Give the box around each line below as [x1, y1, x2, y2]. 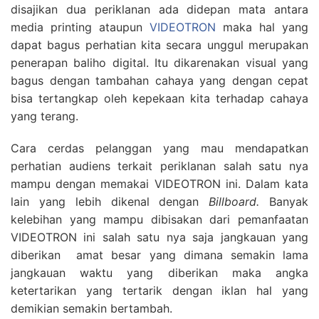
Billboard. [209, 194, 270, 209]
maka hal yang [216, 20, 308, 34]
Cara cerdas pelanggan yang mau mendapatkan [11, 141, 308, 155]
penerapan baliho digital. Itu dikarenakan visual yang [11, 56, 308, 70]
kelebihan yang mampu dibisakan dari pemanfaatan [11, 212, 308, 226]
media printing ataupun [11, 20, 150, 34]
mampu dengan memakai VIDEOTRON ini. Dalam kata [11, 177, 308, 191]
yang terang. [11, 109, 78, 123]
